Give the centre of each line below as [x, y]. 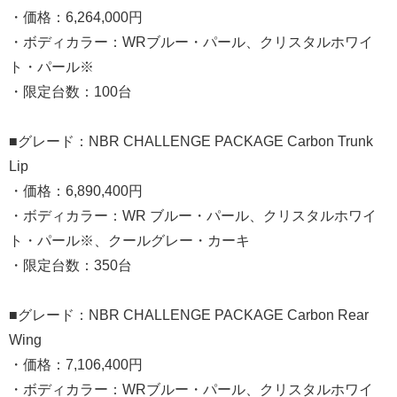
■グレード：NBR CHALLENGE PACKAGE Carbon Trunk [191, 142]
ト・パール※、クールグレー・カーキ [129, 241]
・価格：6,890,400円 [76, 191]
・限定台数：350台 [70, 266]
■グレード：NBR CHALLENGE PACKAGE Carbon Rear [189, 315]
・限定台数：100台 [70, 92]
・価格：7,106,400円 [76, 365]
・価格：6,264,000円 [76, 18]
